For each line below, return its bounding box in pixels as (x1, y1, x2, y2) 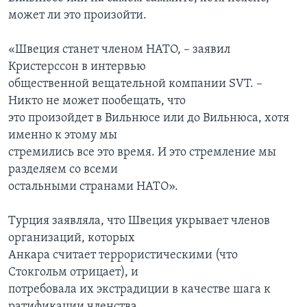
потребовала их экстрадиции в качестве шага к (8, 283, 271, 297)
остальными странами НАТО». (8, 180, 178, 194)
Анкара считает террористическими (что (8, 249, 238, 262)
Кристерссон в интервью (8, 60, 146, 74)
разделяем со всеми (8, 163, 118, 177)
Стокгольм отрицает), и (8, 266, 138, 280)
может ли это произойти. (8, 9, 147, 23)
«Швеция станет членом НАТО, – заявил (8, 43, 230, 57)
